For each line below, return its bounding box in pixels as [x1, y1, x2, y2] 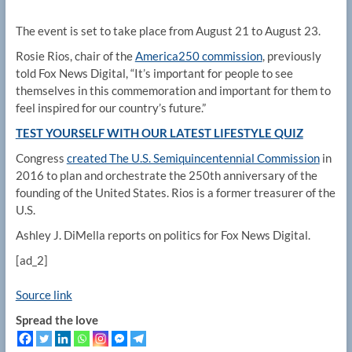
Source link [15, 288, 72, 302]
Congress [15, 151, 67, 166]
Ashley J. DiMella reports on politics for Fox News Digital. [15, 228, 310, 243]
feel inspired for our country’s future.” [15, 101, 206, 115]
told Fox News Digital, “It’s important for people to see [15, 66, 293, 81]
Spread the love [15, 313, 98, 328]
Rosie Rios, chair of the [15, 49, 135, 64]
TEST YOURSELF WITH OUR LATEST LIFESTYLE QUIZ [15, 126, 303, 141]
